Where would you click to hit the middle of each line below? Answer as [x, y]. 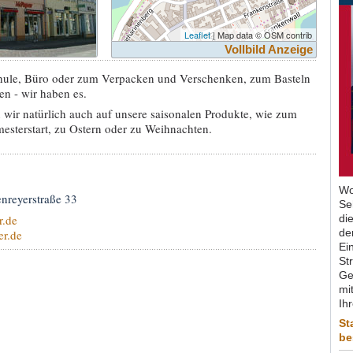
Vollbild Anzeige [268, 49]
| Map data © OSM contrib [261, 34]
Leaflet [197, 34]
